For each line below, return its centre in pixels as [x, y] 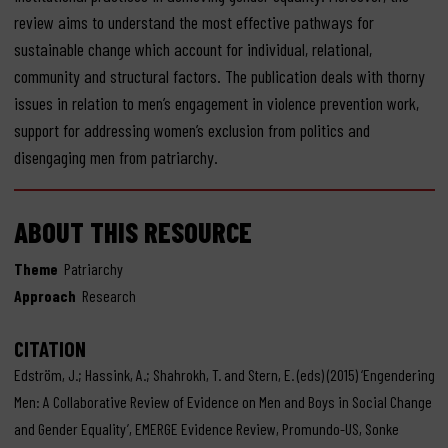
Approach [44, 295]
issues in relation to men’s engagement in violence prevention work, [216, 102]
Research [109, 295]
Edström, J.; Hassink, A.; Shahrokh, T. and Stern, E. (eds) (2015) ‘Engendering [224, 374]
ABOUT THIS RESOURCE [132, 231]
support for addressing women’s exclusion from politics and [191, 129]
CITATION [49, 348]
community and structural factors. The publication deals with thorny [219, 75]
